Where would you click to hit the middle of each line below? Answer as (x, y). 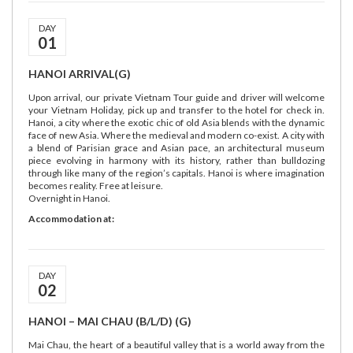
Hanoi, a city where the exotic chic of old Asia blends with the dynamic (176, 123)
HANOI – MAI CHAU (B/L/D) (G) (110, 321)
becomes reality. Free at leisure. (96, 186)
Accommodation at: (71, 219)
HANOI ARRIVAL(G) (80, 74)
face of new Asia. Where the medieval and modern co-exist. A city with (176, 135)
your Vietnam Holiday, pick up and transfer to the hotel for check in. (176, 110)
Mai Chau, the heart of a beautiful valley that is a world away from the (176, 345)
